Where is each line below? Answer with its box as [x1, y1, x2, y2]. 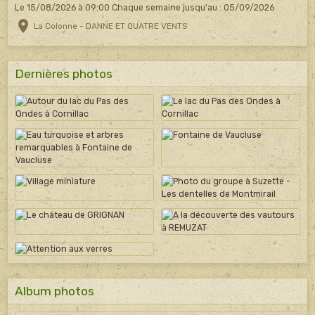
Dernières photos [15, 66, 112, 81]
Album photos [15, 284, 94, 299]
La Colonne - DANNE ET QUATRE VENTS [34, 20, 187, 31]
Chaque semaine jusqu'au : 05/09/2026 [112, 2, 274, 13]
